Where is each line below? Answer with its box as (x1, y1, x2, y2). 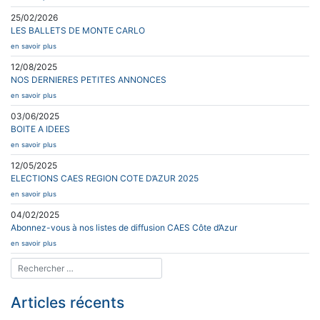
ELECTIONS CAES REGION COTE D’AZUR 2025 (11, 172, 199, 184)
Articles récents (11, 294, 124, 312)
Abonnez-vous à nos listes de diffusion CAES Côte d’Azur (11, 221, 237, 233)
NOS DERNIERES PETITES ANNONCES (11, 74, 166, 85)
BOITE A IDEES (11, 123, 70, 134)
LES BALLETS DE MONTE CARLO (11, 24, 145, 36)
